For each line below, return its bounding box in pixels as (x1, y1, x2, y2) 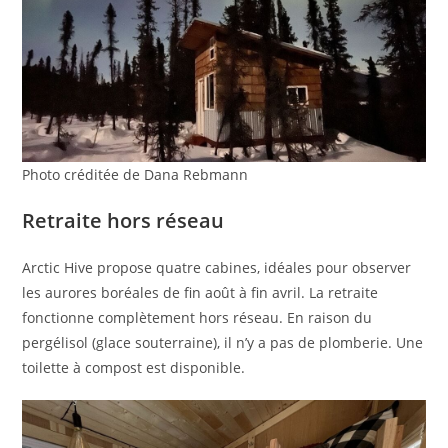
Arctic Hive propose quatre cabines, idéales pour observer (22, 257, 412, 277)
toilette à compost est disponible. (22, 357, 246, 377)
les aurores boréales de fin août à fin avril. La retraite (22, 282, 379, 302)
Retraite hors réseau (22, 206, 225, 234)
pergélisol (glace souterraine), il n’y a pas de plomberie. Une (22, 332, 424, 352)
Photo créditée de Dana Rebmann (22, 164, 249, 184)
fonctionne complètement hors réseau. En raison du (22, 307, 373, 327)
